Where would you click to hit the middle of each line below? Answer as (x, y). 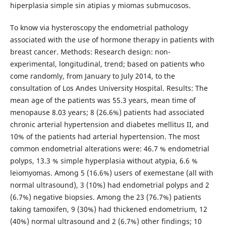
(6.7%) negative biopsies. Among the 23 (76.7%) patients (105, 197)
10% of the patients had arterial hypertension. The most (105, 136)
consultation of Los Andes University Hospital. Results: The (109, 88)
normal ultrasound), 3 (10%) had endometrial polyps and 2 (109, 185)
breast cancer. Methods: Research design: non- (90, 52)
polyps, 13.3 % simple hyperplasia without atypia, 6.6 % (104, 161)
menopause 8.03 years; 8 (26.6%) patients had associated (107, 112)
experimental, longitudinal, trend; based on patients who (107, 64)
